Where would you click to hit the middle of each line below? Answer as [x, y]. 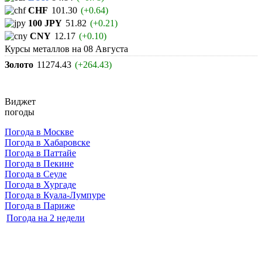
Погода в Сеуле [36, 174]
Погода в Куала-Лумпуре [55, 195]
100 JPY [45, 23]
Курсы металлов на [44, 49]
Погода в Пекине [39, 164]
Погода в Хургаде [40, 185]
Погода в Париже [40, 206]
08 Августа [106, 49]
